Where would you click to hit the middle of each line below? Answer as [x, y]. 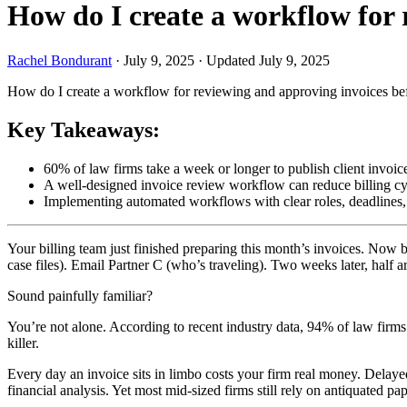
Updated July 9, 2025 [268, 60]
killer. [23, 342]
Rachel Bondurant [60, 60]
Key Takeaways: [84, 129]
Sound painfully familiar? [80, 295]
